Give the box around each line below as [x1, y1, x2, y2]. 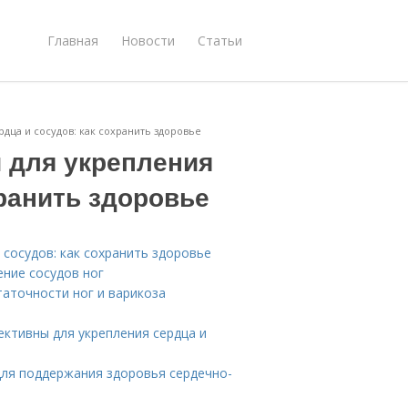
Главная [47, 31, 98, 49]
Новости [121, 31, 175, 49]
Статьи [198, 31, 242, 49]
